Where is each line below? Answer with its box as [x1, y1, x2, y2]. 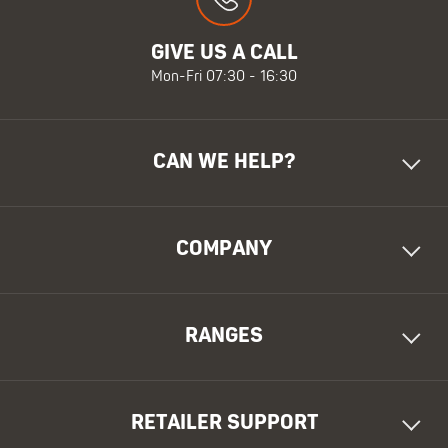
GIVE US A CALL [150, 43, 298, 64]
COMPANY [176, 239, 272, 260]
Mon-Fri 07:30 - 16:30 [151, 70, 297, 85]
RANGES [185, 326, 263, 347]
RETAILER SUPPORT [130, 413, 318, 434]
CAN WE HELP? [153, 152, 295, 173]
